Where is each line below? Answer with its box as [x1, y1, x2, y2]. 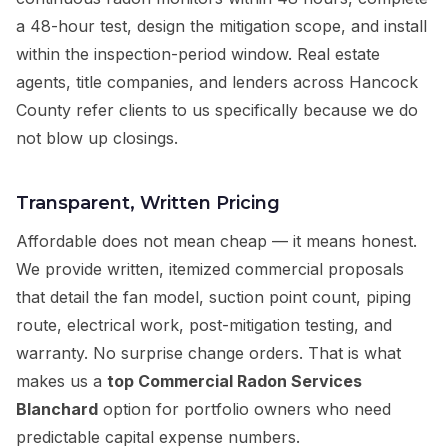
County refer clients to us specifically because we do [16, 100, 418, 121]
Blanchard [16, 399, 98, 420]
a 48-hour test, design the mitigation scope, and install [16, 16, 427, 37]
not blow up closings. [16, 128, 178, 149]
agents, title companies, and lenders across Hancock [16, 72, 418, 93]
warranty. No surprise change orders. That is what [16, 343, 401, 364]
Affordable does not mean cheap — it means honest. [16, 231, 417, 252]
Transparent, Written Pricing [16, 192, 280, 215]
